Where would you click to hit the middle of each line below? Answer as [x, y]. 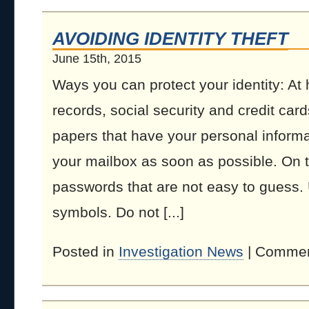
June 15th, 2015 [97, 59]
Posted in [86, 251]
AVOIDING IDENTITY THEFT [170, 39]
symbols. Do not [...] [118, 212]
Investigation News [181, 251]
